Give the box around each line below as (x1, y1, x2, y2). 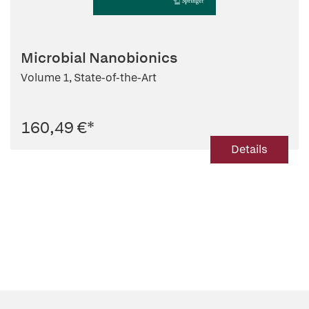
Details (231, 142, 268, 157)
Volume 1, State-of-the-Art (21, 70, 157, 85)
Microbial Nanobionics (21, 48, 177, 67)
